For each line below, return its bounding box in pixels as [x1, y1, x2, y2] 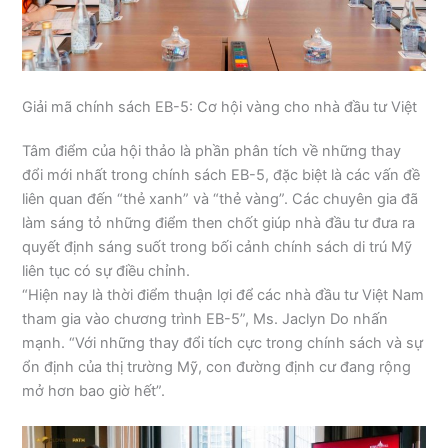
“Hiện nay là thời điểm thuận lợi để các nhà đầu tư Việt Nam [22, 285, 425, 304]
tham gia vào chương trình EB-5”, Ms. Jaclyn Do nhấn [22, 309, 389, 328]
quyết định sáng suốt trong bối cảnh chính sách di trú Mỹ [22, 237, 413, 256]
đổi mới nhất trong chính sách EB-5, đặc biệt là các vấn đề [22, 165, 421, 184]
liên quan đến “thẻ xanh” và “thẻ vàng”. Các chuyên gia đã [22, 189, 419, 208]
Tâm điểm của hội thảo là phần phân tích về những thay [22, 141, 402, 160]
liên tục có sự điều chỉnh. [22, 261, 191, 280]
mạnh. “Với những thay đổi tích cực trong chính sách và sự [22, 333, 424, 352]
